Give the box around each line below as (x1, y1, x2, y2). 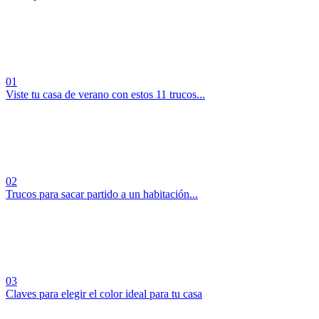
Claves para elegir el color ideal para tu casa (6, 288, 202, 300)
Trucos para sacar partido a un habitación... (6, 188, 198, 201)
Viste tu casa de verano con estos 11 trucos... (6, 88, 205, 101)
